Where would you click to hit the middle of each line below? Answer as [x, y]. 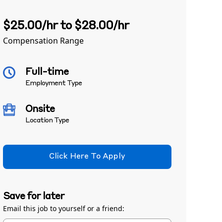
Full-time [47, 72]
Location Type [47, 120]
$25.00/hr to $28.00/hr [66, 26]
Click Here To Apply [87, 157]
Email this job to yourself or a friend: [64, 208]
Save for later [34, 197]
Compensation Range [43, 41]
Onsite [40, 110]
